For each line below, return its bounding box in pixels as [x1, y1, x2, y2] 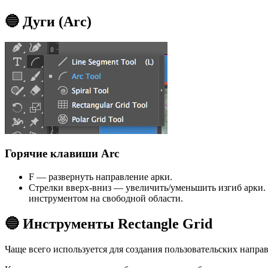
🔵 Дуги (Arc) [5, 13, 92, 29]
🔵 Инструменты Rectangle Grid [5, 215, 212, 232]
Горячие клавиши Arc [5, 147, 119, 160]
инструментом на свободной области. [29, 193, 183, 203]
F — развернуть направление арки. [29, 171, 172, 182]
